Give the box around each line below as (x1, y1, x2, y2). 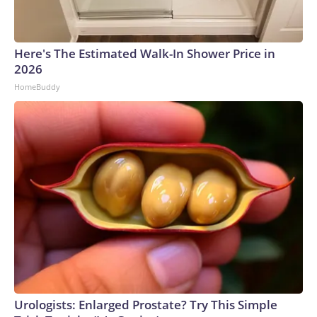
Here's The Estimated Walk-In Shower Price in (14, 45, 275, 62)
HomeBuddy (14, 81, 60, 92)
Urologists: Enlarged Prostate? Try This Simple (14, 296, 277, 313)
